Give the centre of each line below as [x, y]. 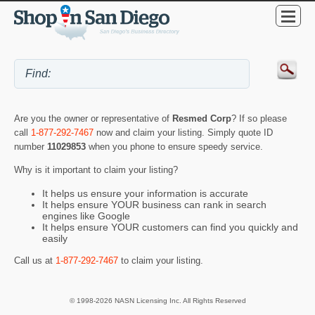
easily [55, 238]
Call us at [35, 261]
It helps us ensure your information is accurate [145, 193]
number [31, 147]
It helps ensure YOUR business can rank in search [154, 204]
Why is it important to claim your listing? [96, 170]
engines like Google [86, 216]
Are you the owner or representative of [93, 119]
